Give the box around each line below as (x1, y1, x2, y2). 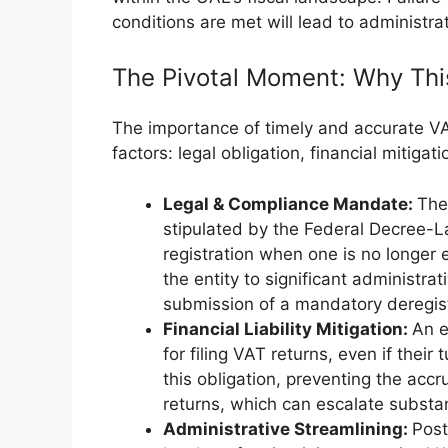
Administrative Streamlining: (163, 418, 412, 439)
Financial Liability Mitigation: (163, 318, 412, 339)
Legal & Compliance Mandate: (163, 193, 417, 214)
